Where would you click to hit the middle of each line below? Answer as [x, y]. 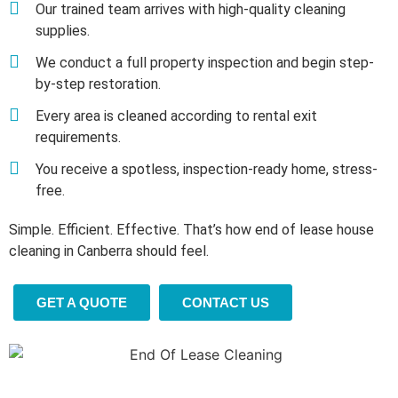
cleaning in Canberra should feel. [109, 251]
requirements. [78, 137]
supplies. [63, 30]
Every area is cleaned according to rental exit [176, 115]
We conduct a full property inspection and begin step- [205, 62]
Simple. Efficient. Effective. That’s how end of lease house [191, 229]
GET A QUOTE [82, 302]
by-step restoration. [98, 84]
